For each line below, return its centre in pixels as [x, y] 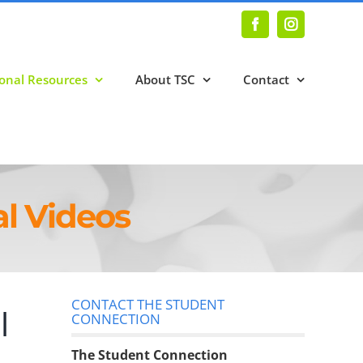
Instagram [318, 30]
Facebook [281, 30]
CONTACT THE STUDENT [148, 305]
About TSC [165, 79]
